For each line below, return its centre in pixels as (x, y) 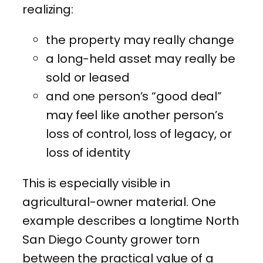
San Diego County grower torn (111, 240)
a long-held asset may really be (141, 59)
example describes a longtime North (131, 221)
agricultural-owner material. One (119, 202)
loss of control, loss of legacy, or (139, 134)
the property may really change (140, 40)
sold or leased (88, 78)
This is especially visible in (97, 183)
